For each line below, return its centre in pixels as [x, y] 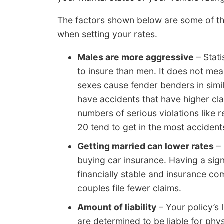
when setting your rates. [107, 34]
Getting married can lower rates [146, 146]
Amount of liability [117, 207]
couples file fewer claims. [129, 188]
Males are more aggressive [136, 57]
